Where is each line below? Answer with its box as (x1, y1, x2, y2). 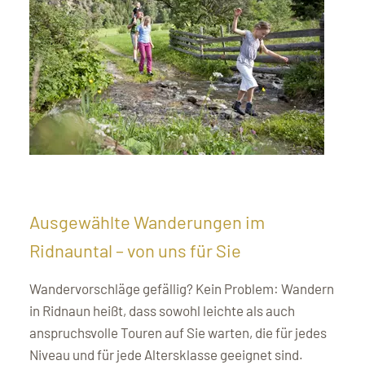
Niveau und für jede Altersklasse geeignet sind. (29, 345, 303, 363)
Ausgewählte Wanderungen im (29, 210, 265, 232)
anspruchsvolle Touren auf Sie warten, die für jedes (29, 323, 327, 341)
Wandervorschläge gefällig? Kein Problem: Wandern (29, 279, 334, 297)
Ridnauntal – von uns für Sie (29, 239, 241, 261)
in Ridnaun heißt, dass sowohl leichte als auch (29, 301, 295, 319)
